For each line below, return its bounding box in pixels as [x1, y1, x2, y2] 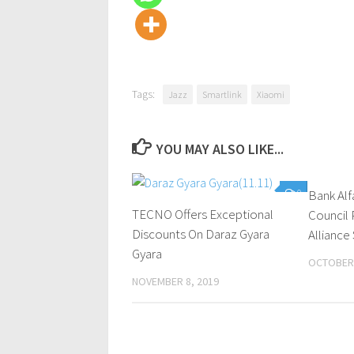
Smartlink [202, 88, 242, 100]
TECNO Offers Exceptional [132, 205, 273, 223]
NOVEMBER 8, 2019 [132, 274, 219, 288]
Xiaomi [257, 88, 284, 100]
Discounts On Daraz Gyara [132, 225, 269, 243]
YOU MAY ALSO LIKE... [156, 140, 284, 158]
